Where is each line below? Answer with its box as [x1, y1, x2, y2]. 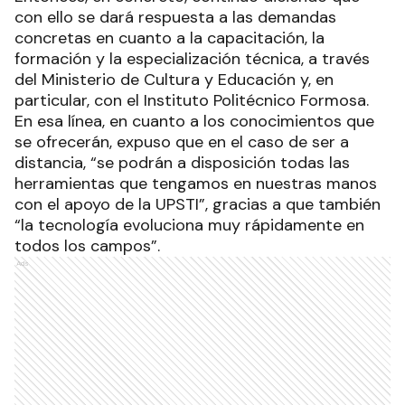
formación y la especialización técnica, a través [14, 47, 370, 70]
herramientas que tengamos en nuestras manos [14, 172, 377, 194]
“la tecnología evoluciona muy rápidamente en [14, 213, 364, 236]
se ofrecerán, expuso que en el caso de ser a [14, 130, 349, 153]
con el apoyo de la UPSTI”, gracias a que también [14, 193, 381, 215]
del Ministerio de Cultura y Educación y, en [14, 68, 334, 90]
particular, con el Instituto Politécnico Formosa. [14, 89, 373, 111]
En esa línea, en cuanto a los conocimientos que [14, 109, 374, 132]
